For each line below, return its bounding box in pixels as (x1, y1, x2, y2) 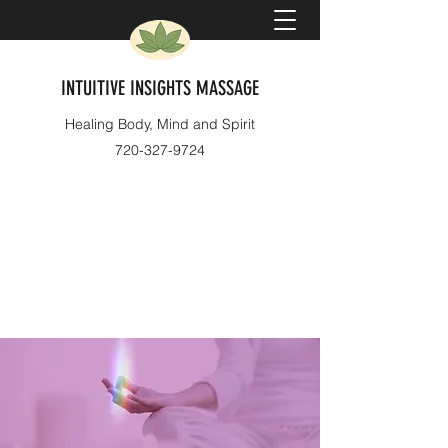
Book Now (132, 187, 188, 202)
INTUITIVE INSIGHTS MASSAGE (61, 76, 259, 100)
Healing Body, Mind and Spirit (65, 115, 255, 133)
